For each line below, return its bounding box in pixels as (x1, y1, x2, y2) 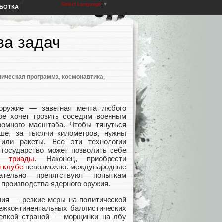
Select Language (61, 1, 101, 7)
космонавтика (62, 73, 103, 81)
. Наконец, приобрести (34, 154, 126, 163)
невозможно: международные (23, 163, 126, 171)
